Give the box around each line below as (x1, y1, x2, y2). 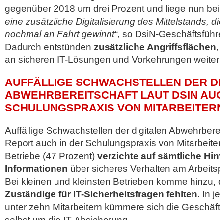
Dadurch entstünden (5, 42, 94, 52)
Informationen (5, 164, 68, 174)
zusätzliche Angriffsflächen (94, 42, 216, 52)
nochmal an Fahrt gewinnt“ (5, 29, 117, 39)
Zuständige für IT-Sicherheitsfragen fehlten (5, 189, 197, 199)
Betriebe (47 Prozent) (5, 151, 97, 161)
